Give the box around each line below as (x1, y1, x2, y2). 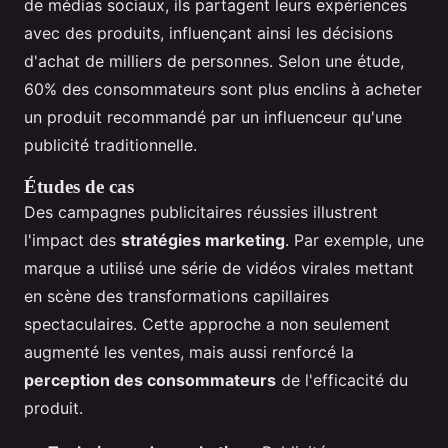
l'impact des (24, 230, 121, 251)
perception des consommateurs (24, 370, 276, 391)
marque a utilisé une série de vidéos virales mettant (24, 258, 414, 279)
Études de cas (24, 176, 134, 198)
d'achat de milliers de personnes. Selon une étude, (24, 51, 404, 72)
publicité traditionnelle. (24, 135, 197, 156)
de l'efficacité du (276, 370, 408, 391)
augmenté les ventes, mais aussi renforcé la (24, 342, 354, 363)
